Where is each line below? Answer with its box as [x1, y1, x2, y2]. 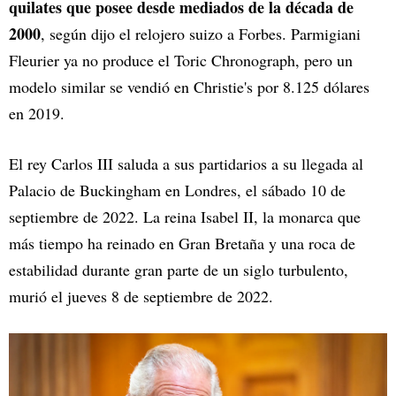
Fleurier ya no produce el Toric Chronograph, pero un [9, 49, 353, 71]
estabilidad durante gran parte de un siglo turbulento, [9, 258, 348, 280]
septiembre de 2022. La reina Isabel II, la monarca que [9, 205, 361, 227]
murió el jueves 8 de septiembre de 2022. [9, 285, 273, 307]
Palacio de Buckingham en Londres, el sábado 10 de [9, 179, 346, 201]
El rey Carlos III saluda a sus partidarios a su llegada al [9, 152, 363, 174]
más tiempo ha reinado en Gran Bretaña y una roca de [9, 232, 355, 254]
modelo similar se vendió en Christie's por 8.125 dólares [9, 75, 369, 97]
